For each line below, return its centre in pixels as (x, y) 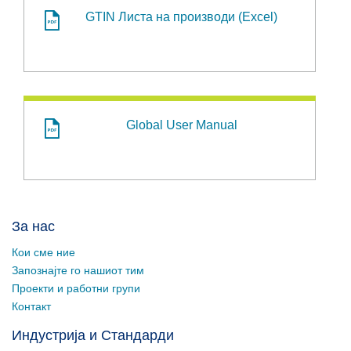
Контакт (31, 306)
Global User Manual (181, 125)
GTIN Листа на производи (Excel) (181, 17)
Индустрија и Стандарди (93, 335)
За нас (33, 226)
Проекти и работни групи (76, 288)
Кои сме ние (43, 252)
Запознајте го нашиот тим (78, 270)
